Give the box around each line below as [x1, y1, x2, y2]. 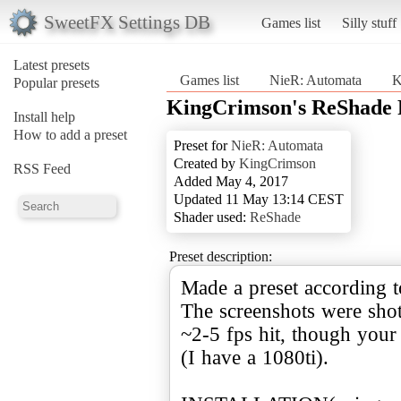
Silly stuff [341, 14, 397, 30]
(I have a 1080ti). [181, 346, 328, 369]
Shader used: [174, 209, 250, 225]
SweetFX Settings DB [43, 11, 210, 32]
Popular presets [13, 74, 99, 90]
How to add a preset [13, 126, 127, 142]
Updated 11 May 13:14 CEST [174, 191, 344, 207]
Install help [13, 108, 75, 124]
